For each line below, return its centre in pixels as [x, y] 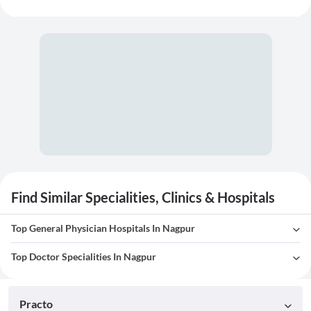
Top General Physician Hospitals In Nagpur [103, 228]
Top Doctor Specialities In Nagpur [84, 257]
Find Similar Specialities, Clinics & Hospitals [143, 197]
